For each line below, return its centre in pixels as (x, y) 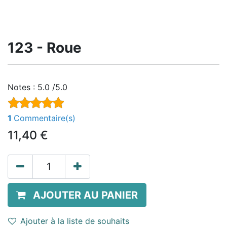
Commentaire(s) (45, 118)
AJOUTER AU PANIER (85, 195)
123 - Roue (45, 48)
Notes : (23, 87)
